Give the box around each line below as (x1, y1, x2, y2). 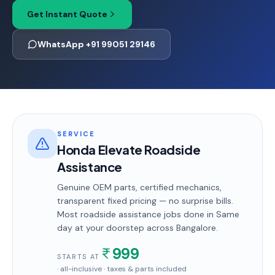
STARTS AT (57, 252, 100, 261)
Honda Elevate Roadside (57, 142, 201, 157)
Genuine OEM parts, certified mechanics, (57, 182, 222, 193)
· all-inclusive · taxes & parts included (57, 264, 187, 274)
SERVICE (57, 130, 95, 138)
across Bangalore (144, 222, 216, 233)
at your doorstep (72, 222, 144, 233)
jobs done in (161, 209, 216, 220)
